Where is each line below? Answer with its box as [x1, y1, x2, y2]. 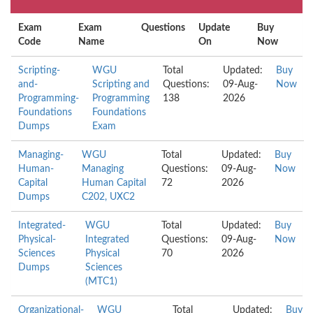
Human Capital [81, 178, 146, 188]
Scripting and [92, 80, 150, 89]
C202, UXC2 [81, 192, 135, 202]
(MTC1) [85, 277, 117, 286]
